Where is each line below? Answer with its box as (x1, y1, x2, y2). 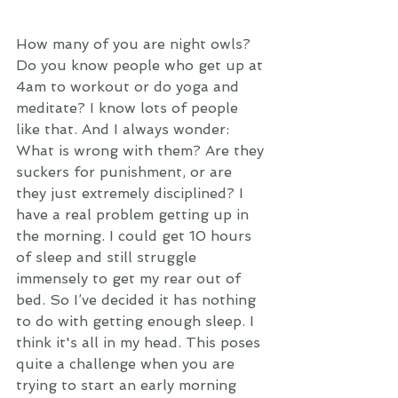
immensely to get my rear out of (16, 270, 245, 287)
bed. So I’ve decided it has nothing (16, 291, 260, 308)
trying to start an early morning (16, 377, 241, 394)
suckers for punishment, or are (16, 163, 236, 180)
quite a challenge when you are (16, 355, 239, 372)
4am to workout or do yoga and (16, 78, 243, 95)
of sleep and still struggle (16, 249, 201, 266)
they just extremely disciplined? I (16, 185, 248, 202)
